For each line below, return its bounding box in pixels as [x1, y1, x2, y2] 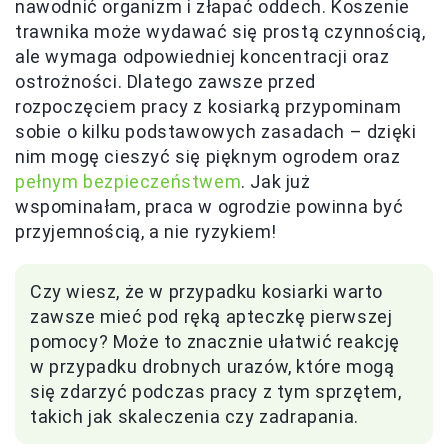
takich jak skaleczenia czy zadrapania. [30, 405, 359, 427]
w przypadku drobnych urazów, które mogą [30, 355, 395, 377]
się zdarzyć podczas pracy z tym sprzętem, [30, 380, 402, 402]
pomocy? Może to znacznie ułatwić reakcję [30, 330, 401, 352]
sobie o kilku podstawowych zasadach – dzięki [15, 120, 417, 142]
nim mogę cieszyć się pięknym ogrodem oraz [15, 145, 401, 167]
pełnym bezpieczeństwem [15, 170, 242, 192]
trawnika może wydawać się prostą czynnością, [15, 20, 426, 42]
